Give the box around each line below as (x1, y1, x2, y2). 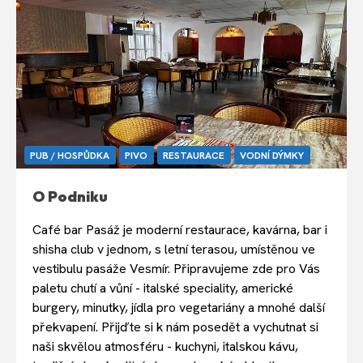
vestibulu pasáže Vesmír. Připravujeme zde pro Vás (32, 259, 320, 277)
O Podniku (32, 186, 108, 206)
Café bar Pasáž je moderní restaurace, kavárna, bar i (32, 220, 327, 238)
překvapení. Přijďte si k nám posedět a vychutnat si (32, 318, 318, 335)
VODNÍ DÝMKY (240, 148, 305, 162)
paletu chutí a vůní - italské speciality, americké (32, 279, 293, 297)
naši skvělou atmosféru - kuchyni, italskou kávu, (32, 337, 298, 355)
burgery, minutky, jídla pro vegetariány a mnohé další (32, 298, 325, 316)
